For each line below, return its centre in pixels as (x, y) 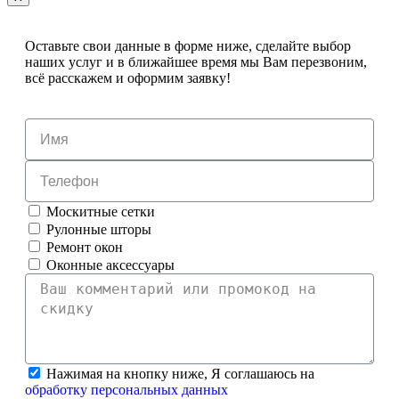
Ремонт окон (85, 248)
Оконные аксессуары (110, 265)
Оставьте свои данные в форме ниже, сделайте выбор (188, 46)
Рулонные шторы (99, 230)
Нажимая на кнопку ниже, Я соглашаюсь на (180, 374)
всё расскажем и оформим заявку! (128, 78)
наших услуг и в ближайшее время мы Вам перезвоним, (196, 62)
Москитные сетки (101, 212)
